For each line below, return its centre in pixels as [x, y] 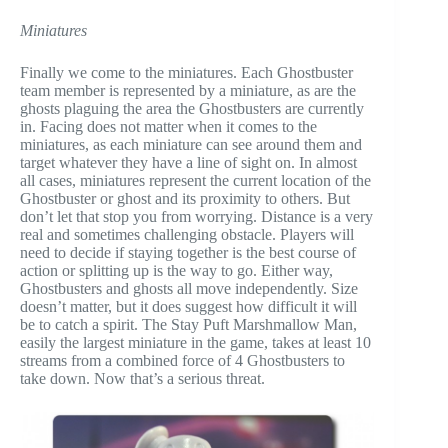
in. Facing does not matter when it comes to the [168, 127]
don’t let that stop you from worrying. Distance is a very [196, 217]
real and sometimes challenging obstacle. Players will [187, 235]
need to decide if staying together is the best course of [188, 253]
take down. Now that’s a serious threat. [142, 379]
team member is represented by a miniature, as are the [188, 91]
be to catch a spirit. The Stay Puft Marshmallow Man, [188, 325]
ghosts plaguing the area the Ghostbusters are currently [192, 109]
